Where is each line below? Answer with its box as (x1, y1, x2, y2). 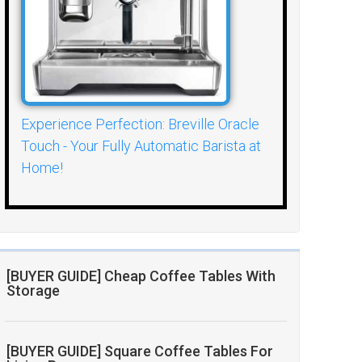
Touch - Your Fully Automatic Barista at (21, 137, 262, 155)
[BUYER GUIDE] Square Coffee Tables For (6, 343, 274, 360)
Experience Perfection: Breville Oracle (21, 116, 260, 133)
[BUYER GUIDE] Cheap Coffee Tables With (6, 267, 276, 285)
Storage (6, 282, 61, 300)
